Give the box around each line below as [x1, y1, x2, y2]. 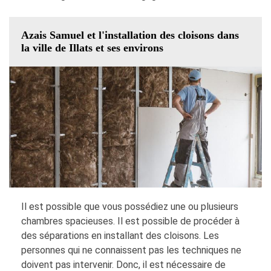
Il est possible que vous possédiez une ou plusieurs [21, 201, 238, 213]
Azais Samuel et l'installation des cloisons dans [21, 29, 239, 42]
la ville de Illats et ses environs [21, 42, 163, 54]
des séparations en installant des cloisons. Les [21, 230, 219, 242]
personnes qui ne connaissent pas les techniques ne [21, 244, 241, 256]
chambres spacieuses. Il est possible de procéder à [21, 215, 240, 227]
